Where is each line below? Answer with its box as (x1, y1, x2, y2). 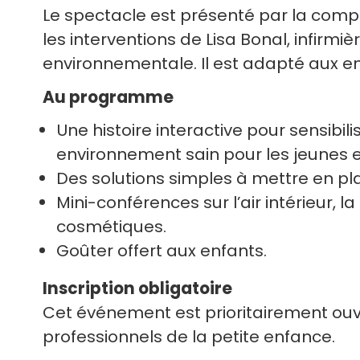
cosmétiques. (56, 215, 167, 238)
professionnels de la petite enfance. (43, 325, 336, 348)
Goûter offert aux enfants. (56, 239, 268, 262)
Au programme (43, 85, 174, 108)
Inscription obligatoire (43, 276, 236, 300)
